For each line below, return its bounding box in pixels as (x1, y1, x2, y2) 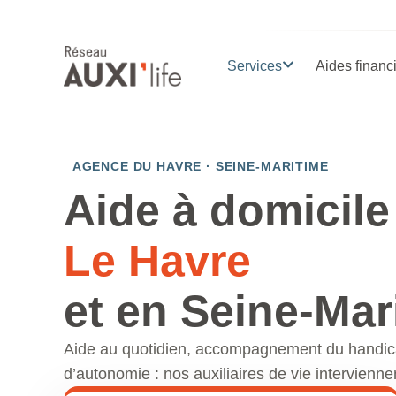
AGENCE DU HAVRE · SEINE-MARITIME (64, 159, 329, 173)
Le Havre (64, 236, 251, 286)
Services (226, 58, 282, 73)
